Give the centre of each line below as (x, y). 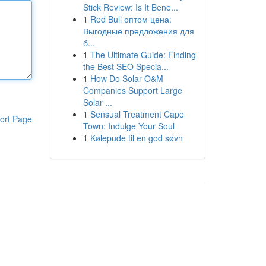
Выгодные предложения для (138, 31)
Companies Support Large (132, 90)
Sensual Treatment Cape (137, 114)
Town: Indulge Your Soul (129, 126)
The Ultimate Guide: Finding (143, 55)
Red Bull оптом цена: (131, 19)
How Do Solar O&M (126, 78)
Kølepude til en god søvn (136, 138)
